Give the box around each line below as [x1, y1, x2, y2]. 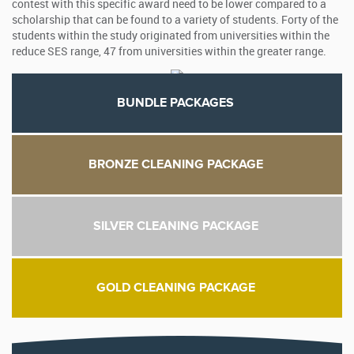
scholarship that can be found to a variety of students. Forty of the [12, 14, 338, 26]
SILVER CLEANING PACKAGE [92, 218, 258, 234]
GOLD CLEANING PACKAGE [96, 280, 255, 296]
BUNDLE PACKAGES [117, 95, 234, 111]
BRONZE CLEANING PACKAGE [88, 156, 263, 172]
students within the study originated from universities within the [12, 30, 330, 42]
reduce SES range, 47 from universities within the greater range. [12, 46, 326, 58]
